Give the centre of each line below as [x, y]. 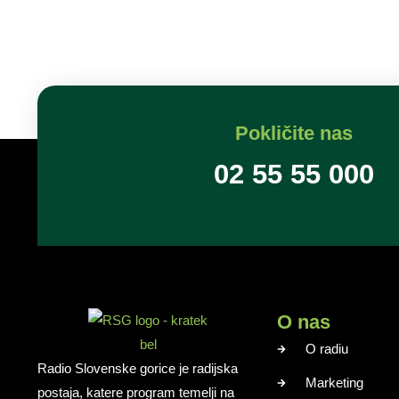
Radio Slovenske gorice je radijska [138, 368]
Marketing [335, 383]
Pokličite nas [294, 133]
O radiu [327, 349]
